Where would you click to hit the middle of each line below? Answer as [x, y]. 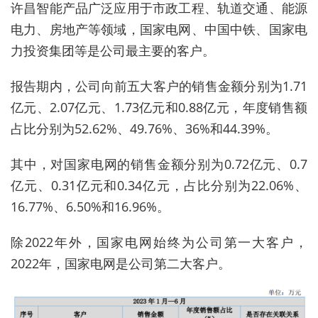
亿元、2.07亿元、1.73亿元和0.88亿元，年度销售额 [159, 107]
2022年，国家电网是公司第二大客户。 [121, 263]
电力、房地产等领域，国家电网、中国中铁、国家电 [159, 29]
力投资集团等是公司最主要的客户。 [113, 50]
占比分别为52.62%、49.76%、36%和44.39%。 [144, 128]
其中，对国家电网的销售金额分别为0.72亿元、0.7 [159, 164]
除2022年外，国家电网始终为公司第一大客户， [159, 242]
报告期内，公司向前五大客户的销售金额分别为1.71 [159, 86]
